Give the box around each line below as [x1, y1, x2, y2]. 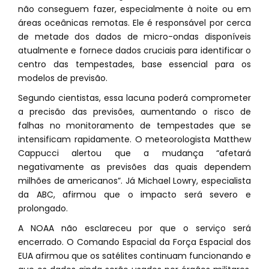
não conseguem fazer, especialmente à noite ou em [18, 3, 251, 15]
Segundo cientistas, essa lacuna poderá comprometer [18, 92, 251, 104]
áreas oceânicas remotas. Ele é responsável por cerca [18, 17, 251, 29]
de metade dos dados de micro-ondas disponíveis [18, 31, 251, 43]
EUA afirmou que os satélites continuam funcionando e [18, 250, 251, 262]
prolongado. [18, 202, 68, 214]
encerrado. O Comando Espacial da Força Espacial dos [18, 236, 251, 248]
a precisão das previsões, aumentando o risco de [18, 106, 251, 118]
